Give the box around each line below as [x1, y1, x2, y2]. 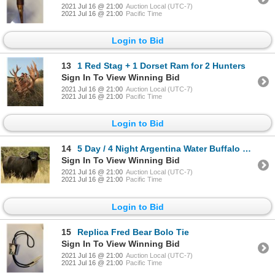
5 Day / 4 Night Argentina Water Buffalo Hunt [77, 144, 242, 154]
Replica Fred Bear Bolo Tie [77, 227, 189, 237]
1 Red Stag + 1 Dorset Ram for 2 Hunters [77, 60, 246, 71]
